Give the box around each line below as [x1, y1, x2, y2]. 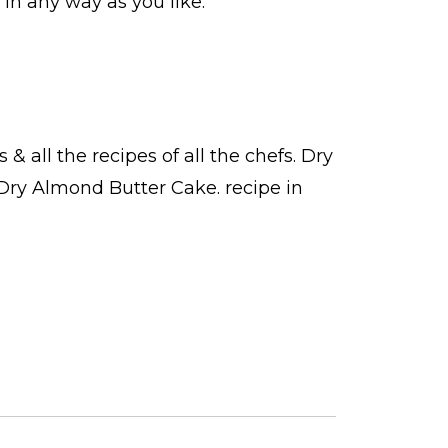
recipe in [225, 177, 303, 200]
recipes [92, 145, 162, 168]
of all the [162, 145, 245, 168]
